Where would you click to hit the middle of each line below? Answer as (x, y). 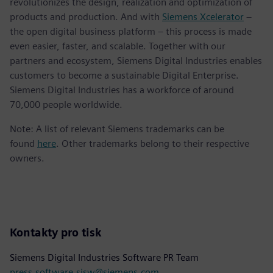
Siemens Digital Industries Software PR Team (104, 257)
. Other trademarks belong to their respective (153, 143)
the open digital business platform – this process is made (131, 31)
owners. (27, 158)
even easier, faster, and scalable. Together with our (118, 46)
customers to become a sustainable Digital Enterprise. (124, 75)
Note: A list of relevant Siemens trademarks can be (117, 129)
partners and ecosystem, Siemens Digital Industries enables (136, 60)
